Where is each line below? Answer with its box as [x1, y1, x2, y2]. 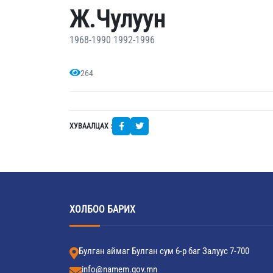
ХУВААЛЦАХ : [69, 122, 112, 130]
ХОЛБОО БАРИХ [69, 204, 135, 215]
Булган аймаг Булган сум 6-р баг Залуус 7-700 [79, 246, 249, 257]
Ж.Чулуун [69, 5, 165, 34]
